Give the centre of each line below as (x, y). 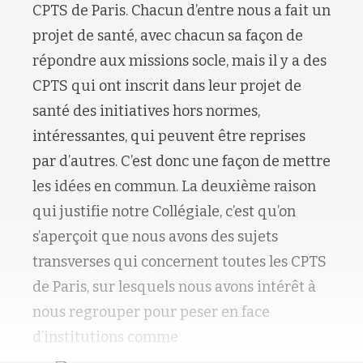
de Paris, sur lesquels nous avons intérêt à (174, 287)
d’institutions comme (105, 337)
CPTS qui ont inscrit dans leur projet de (167, 86)
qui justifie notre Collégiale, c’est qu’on (164, 212)
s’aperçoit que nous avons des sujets (155, 237)
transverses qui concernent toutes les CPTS (179, 262)
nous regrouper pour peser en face (151, 312)
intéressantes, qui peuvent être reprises (169, 137)
